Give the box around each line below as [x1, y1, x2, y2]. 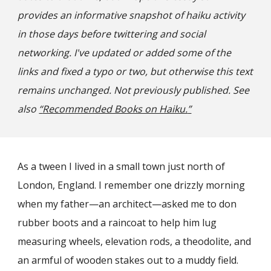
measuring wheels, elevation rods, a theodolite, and [18, 235, 252, 248]
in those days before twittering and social [18, 27, 206, 41]
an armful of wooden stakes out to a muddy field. [18, 253, 239, 267]
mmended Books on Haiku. [65, 102, 188, 116]
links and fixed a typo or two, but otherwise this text [18, 65, 253, 78]
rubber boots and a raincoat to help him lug [18, 216, 217, 229]
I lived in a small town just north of [69, 160, 226, 173]
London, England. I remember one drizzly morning [18, 178, 246, 192]
